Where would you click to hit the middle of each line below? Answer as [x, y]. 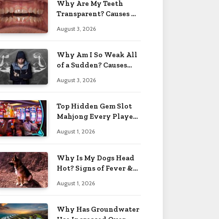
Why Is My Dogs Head [96, 158]
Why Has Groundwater [98, 209]
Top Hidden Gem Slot [94, 106]
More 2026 [75, 178]
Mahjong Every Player [97, 117]
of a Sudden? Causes [92, 65]
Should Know [81, 127]
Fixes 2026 [75, 24]
